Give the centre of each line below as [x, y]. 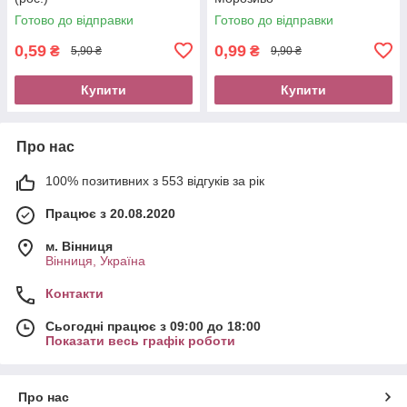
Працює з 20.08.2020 [110, 213]
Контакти [74, 293]
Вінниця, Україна [95, 260]
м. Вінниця [79, 246]
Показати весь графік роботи [140, 340]
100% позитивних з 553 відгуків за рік [155, 180]
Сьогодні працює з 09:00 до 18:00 [153, 326]
